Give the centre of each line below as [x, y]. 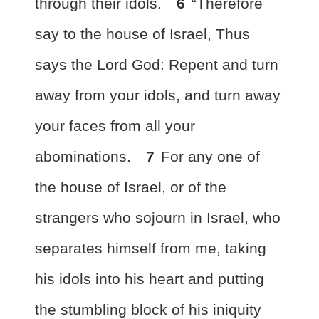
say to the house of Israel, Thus [142, 34]
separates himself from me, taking [151, 248]
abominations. [85, 156]
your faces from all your [115, 126]
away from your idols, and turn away [158, 95]
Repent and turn [224, 64]
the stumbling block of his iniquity [148, 309]
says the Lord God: [102, 64]
